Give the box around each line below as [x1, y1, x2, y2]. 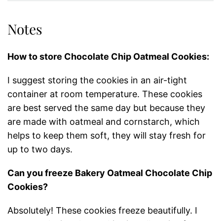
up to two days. [7, 144, 73, 154]
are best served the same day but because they [7, 102, 205, 113]
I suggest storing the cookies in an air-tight [7, 74, 187, 85]
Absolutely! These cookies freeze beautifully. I [7, 205, 197, 216]
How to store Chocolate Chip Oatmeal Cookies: [7, 51, 209, 62]
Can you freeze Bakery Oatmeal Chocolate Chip [7, 167, 212, 178]
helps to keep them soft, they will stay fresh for [7, 130, 206, 141]
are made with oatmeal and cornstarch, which [7, 116, 200, 127]
